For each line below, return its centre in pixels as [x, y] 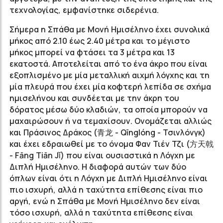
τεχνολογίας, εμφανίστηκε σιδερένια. [84, 10]
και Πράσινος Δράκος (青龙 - [65, 132]
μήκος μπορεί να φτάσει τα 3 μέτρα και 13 [92, 52]
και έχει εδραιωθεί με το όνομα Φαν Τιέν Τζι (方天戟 [111, 144]
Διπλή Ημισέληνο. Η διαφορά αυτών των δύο [98, 167]
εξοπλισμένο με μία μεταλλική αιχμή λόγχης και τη [110, 75]
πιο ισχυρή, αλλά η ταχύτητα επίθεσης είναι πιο [106, 190]
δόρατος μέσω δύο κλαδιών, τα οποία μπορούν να [109, 110]
